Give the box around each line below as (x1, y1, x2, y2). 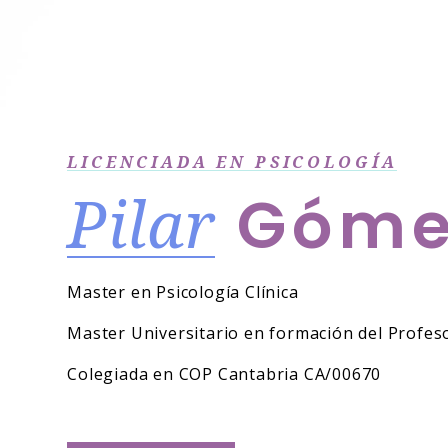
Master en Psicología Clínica (67, 281, 299, 304)
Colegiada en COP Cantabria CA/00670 (67, 363, 382, 386)
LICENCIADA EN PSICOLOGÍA (67, 151, 398, 174)
